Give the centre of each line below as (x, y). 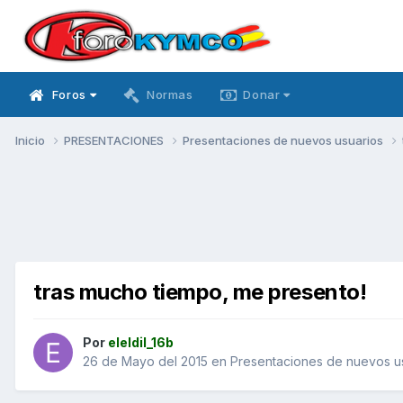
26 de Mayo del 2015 (145, 362)
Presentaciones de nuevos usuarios (284, 140)
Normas (170, 94)
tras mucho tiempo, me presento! (200, 291)
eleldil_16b (141, 343)
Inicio (31, 140)
